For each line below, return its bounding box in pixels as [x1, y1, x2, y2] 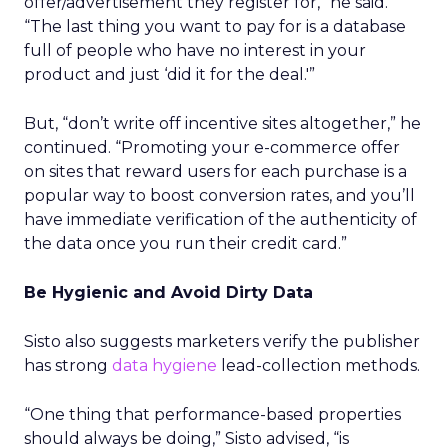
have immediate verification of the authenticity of [24, 210, 417, 229]
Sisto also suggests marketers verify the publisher [24, 332, 420, 351]
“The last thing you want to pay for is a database [24, 17, 406, 36]
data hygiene [112, 356, 217, 375]
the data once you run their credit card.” [24, 234, 347, 253]
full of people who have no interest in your [24, 41, 366, 60]
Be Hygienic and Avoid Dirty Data [24, 283, 313, 302]
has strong [24, 356, 112, 375]
